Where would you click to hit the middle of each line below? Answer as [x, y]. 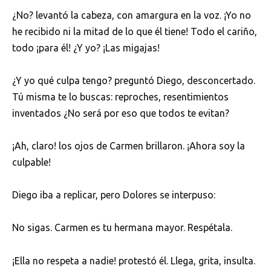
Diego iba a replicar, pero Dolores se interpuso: [114, 195]
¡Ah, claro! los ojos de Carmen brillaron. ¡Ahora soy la [129, 146]
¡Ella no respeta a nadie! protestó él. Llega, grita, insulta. [134, 260]
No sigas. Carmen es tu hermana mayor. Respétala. [122, 228]
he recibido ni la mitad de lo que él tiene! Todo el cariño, [135, 31]
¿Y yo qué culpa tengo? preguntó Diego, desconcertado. [134, 80]
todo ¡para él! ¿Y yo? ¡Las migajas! [86, 47]
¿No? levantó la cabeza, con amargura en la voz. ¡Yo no [132, 15]
